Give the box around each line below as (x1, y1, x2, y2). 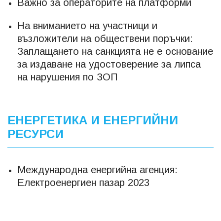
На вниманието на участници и (17, 20, 157, 31)
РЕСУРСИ (7, 127, 64, 141)
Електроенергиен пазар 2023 (17, 177, 149, 188)
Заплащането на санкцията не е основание (17, 45, 213, 57)
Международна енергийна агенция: (17, 164, 178, 175)
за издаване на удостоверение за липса (17, 58, 201, 70)
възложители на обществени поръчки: (17, 33, 193, 44)
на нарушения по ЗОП (17, 71, 118, 82)
